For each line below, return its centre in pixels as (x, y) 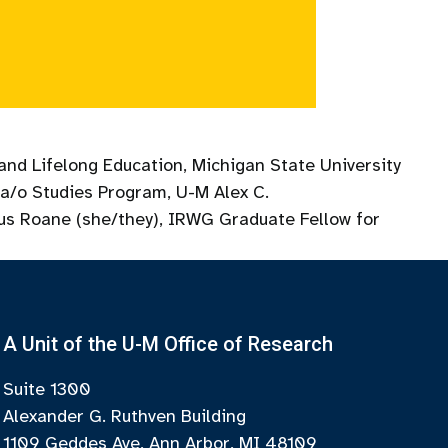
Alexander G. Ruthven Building (125, 416)
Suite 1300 (47, 389)
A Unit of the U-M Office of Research (168, 344)
